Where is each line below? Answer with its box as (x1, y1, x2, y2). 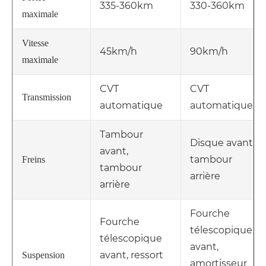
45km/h (100, 46, 137, 58)
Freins (22, 154, 45, 165)
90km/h (190, 46, 228, 58)
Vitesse (22, 38, 49, 49)
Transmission (22, 92, 71, 103)
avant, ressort (100, 249, 163, 261)
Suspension (22, 250, 65, 261)
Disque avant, (190, 137, 255, 149)
